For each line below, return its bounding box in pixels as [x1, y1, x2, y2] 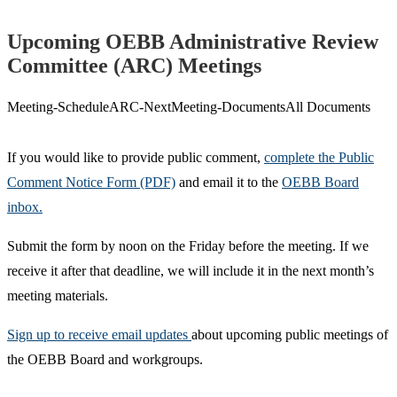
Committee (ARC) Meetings [7, 54, 261, 78]
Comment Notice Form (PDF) [7, 175, 175, 191]
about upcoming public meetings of [191, 327, 388, 343]
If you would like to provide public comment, [7, 150, 264, 166]
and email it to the [175, 175, 282, 191]
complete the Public [264, 150, 374, 166]
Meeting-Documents [171, 99, 285, 115]
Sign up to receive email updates [7, 327, 191, 343]
